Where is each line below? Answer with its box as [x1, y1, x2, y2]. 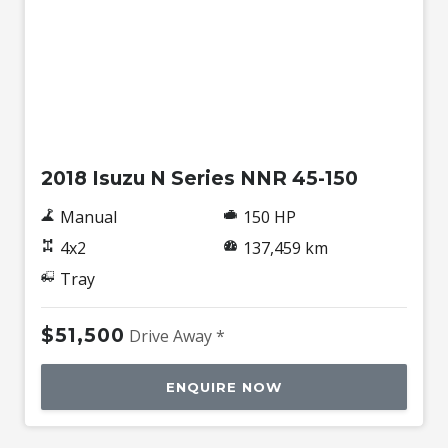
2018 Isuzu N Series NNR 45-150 [41, 166, 358, 191]
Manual [59, 206, 117, 229]
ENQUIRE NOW [166, 379, 282, 396]
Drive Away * [129, 325, 225, 348]
